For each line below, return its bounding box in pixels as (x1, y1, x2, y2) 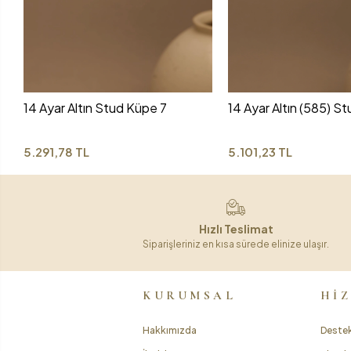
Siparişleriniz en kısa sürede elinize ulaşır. (143, 237, 329, 250)
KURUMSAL (143, 288, 236, 302)
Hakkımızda (143, 324, 197, 336)
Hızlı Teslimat (198, 221, 273, 236)
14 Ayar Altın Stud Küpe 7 (24, 99, 168, 116)
